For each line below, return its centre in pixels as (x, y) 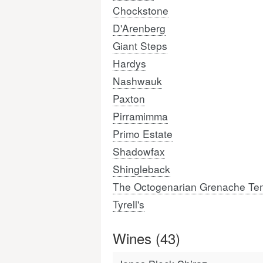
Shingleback (141, 169)
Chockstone (141, 10)
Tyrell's (129, 204)
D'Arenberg (139, 28)
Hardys (129, 63)
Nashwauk (137, 81)
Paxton (129, 98)
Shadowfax (139, 151)
